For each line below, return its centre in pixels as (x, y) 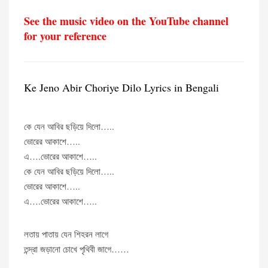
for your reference (67, 36)
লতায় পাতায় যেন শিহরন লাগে (66, 234)
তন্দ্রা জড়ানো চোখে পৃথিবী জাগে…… (77, 249)
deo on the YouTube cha (153, 21)
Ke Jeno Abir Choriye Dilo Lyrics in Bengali (121, 87)
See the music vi (61, 21)
